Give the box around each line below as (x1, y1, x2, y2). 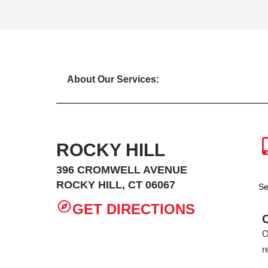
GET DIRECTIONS (72, 201, 195, 218)
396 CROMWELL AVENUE (56, 164, 188, 176)
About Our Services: (67, 74, 159, 84)
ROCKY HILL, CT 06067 (56, 179, 176, 191)
